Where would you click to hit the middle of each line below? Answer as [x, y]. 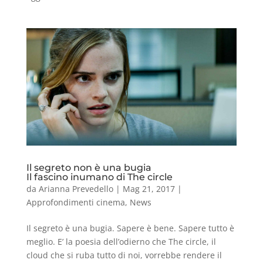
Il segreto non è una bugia [89, 168]
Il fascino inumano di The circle [99, 177]
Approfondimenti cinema [75, 203]
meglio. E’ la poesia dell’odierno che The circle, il [121, 242]
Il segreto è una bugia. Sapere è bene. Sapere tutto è [130, 228]
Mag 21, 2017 [149, 189]
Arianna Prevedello [76, 189]
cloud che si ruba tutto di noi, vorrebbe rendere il [124, 255]
